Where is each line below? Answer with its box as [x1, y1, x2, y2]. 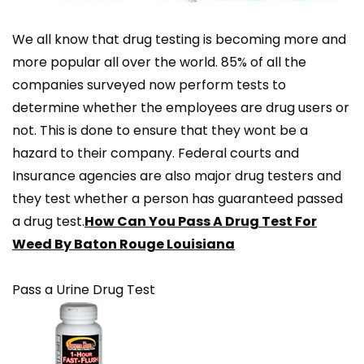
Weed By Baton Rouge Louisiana [12, 235, 235, 254]
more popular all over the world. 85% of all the [12, 53, 306, 72]
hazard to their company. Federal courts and [12, 144, 299, 163]
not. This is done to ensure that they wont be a [12, 121, 308, 141]
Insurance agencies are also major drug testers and [12, 167, 341, 186]
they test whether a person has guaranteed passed [12, 189, 343, 209]
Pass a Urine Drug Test [12, 280, 155, 300]
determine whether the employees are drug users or [12, 98, 349, 118]
